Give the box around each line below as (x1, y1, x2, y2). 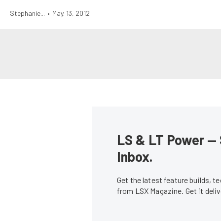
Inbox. (117, 148, 153, 165)
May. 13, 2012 (52, 9, 90, 17)
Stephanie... (10, 9, 45, 17)
